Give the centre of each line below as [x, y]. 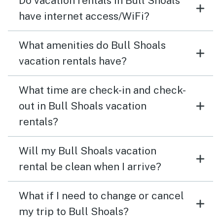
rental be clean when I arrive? [90, 167]
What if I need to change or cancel [101, 196]
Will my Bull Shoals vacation [88, 151]
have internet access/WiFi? [84, 16]
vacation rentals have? [73, 61]
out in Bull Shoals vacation [83, 106]
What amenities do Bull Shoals [92, 45]
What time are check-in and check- [102, 90]
